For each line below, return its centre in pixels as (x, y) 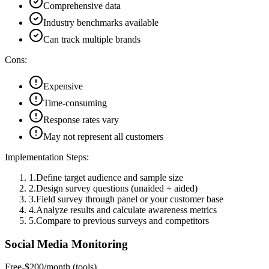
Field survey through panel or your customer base (130, 199)
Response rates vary (81, 120)
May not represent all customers (103, 137)
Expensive (63, 86)
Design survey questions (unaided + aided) (117, 188)
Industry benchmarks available (101, 23)
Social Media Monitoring (66, 244)
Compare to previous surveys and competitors (122, 221)
